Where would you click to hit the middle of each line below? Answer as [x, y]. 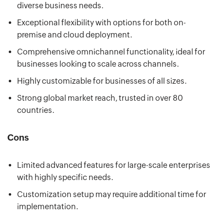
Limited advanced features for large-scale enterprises [114, 165]
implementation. [48, 206]
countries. [36, 110]
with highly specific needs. [65, 177]
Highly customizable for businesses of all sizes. [102, 81]
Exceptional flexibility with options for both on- [101, 22]
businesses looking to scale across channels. [98, 64]
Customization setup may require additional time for [112, 194]
